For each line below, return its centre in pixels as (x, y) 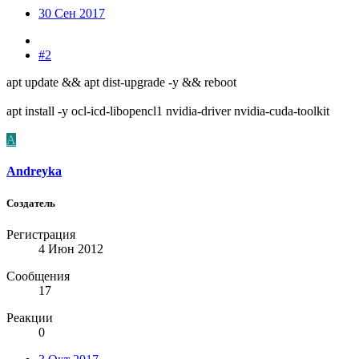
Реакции (30, 317)
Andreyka (34, 171)
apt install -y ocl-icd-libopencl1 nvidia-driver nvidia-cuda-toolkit (168, 111)
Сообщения (38, 276)
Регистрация (41, 234)
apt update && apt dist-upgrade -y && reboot (121, 83)
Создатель (31, 203)
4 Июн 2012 (71, 248)
